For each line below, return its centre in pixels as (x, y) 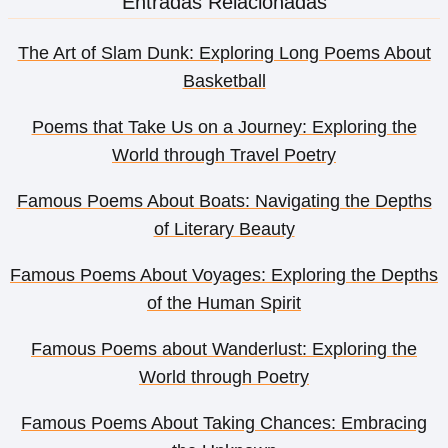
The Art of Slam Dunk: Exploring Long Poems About (224, 53)
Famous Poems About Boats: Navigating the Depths (224, 201)
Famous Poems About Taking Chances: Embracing (224, 423)
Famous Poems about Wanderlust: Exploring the (224, 349)
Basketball (224, 81)
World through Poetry (224, 377)
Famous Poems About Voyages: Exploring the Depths (224, 275)
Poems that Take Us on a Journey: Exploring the (224, 127)
